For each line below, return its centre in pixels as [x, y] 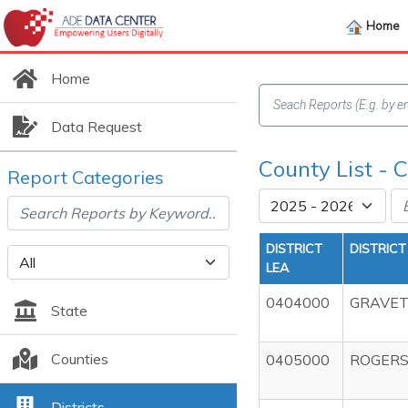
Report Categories [86, 177]
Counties [79, 359]
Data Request [96, 127]
